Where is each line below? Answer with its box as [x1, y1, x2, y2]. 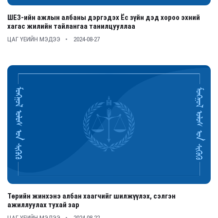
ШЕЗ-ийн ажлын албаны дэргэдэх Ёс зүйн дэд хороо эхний [7, 13, 200, 22]
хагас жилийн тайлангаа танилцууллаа [7, 22, 135, 31]
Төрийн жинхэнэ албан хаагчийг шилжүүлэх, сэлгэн [7, 192, 176, 200]
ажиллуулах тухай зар [7, 200, 79, 209]
